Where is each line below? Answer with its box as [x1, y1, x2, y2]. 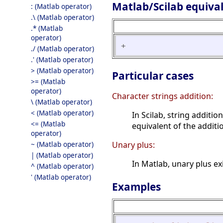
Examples [112, 180, 161, 194]
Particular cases [112, 69, 194, 83]
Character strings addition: [112, 91, 213, 102]
